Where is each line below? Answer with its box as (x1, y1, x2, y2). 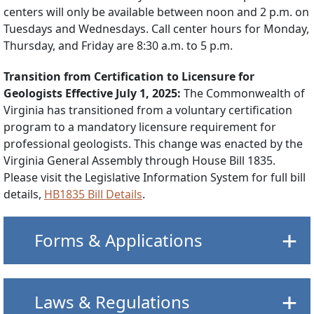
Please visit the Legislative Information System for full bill (4, 169, 306, 185)
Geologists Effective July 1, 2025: (4, 85, 184, 101)
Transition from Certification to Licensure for (4, 68, 254, 84)
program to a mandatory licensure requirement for (4, 118, 276, 135)
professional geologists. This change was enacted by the (4, 135, 303, 151)
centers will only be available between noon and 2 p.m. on (4, 4, 309, 20)
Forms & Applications (34, 228, 203, 252)
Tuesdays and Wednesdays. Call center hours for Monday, (4, 20, 309, 36)
